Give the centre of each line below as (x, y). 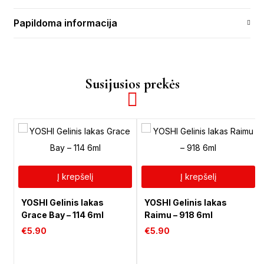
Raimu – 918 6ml (179, 214)
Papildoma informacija (65, 23)
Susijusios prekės (132, 84)
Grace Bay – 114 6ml (62, 214)
